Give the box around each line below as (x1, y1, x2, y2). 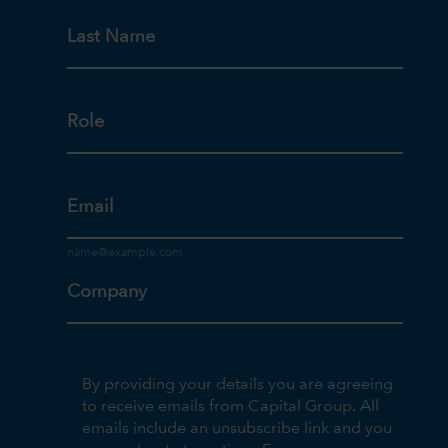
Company (67, 282, 148, 301)
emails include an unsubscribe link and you (82, 421, 393, 438)
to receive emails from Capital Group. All (82, 399, 380, 416)
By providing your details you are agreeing (82, 377, 394, 394)
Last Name (67, 27, 156, 46)
